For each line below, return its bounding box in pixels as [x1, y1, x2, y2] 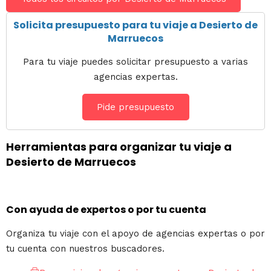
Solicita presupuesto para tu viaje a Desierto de [13, 18, 258, 33]
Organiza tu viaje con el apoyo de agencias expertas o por [6, 228, 265, 240]
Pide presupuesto [97, 102, 174, 113]
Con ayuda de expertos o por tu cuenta [6, 203, 206, 217]
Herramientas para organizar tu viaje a [6, 139, 232, 155]
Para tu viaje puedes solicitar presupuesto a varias [23, 56, 248, 68]
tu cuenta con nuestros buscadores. [6, 243, 165, 255]
